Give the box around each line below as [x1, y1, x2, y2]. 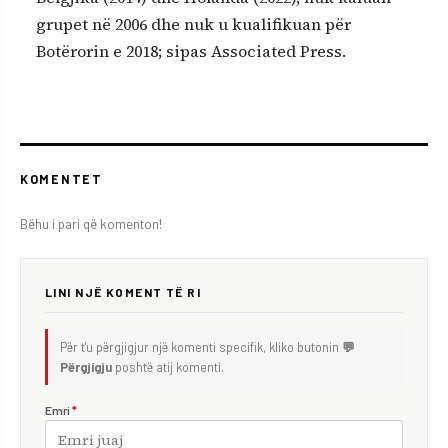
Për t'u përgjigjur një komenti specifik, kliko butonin [60, 339, 342, 356]
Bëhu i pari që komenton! [20, 215, 162, 233]
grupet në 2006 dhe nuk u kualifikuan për [36, 12, 351, 35]
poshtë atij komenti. [112, 359, 224, 376]
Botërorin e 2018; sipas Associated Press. [36, 39, 346, 62]
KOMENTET [20, 172, 103, 187]
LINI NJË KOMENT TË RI [45, 285, 202, 300]
